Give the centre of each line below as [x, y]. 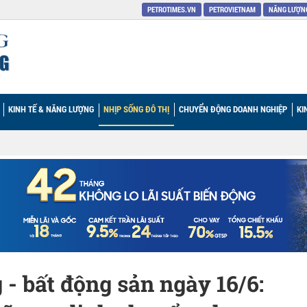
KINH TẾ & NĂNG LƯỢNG [51, 109]
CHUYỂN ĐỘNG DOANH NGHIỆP [233, 109]
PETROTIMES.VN [172, 9]
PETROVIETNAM [232, 9]
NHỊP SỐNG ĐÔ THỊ [136, 109]
